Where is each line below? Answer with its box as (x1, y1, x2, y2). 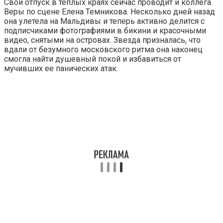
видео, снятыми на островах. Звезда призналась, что (4, 35, 201, 45)
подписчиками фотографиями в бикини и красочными (4, 25, 206, 35)
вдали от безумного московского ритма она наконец (4, 44, 203, 54)
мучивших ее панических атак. (4, 63, 118, 73)
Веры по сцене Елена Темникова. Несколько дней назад (4, 6, 215, 16)
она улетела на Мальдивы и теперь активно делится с (4, 16, 205, 26)
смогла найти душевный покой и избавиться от (4, 54, 181, 64)
